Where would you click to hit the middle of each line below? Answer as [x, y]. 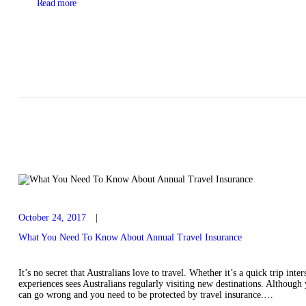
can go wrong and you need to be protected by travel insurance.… [145, 294]
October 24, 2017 [52, 218]
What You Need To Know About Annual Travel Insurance [130, 237]
